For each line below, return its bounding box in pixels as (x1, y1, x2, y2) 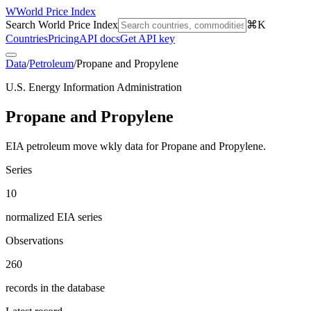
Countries (6, 33, 48, 44)
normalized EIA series (6, 210, 102, 223)
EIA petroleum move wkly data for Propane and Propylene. (6, 140, 266, 152)
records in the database (6, 281, 105, 294)
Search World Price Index (6, 19, 118, 31)
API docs (79, 33, 120, 44)
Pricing (48, 33, 79, 44)
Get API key (120, 33, 175, 44)
